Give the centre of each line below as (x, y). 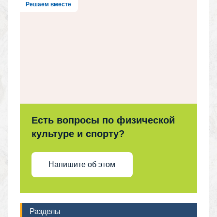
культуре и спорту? (78, 133)
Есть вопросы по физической (103, 120)
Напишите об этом (82, 165)
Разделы (45, 211)
